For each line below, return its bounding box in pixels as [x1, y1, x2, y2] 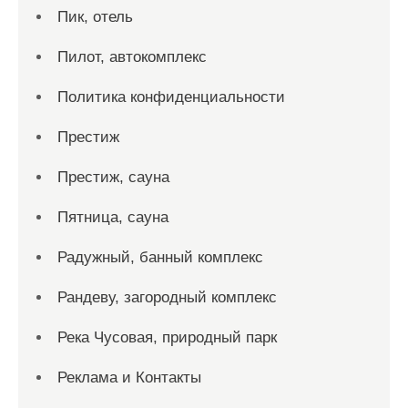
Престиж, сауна [57, 168, 169, 186]
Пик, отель [57, 8, 133, 25]
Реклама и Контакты [57, 369, 201, 386]
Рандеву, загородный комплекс [57, 289, 277, 306]
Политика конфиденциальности [57, 88, 285, 106]
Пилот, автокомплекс [57, 48, 207, 66]
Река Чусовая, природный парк [57, 329, 277, 346]
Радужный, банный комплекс [57, 249, 263, 266]
